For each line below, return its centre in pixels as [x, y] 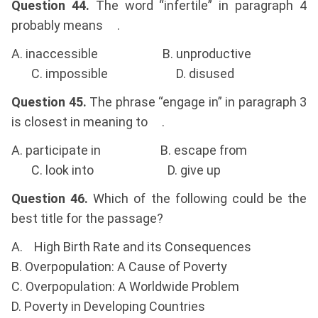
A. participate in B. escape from [159, 150]
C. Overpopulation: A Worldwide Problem [125, 287]
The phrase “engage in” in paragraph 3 [198, 102]
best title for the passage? [87, 219]
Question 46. [50, 199]
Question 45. [50, 102]
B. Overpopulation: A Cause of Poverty [119, 267]
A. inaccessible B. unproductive [159, 54]
